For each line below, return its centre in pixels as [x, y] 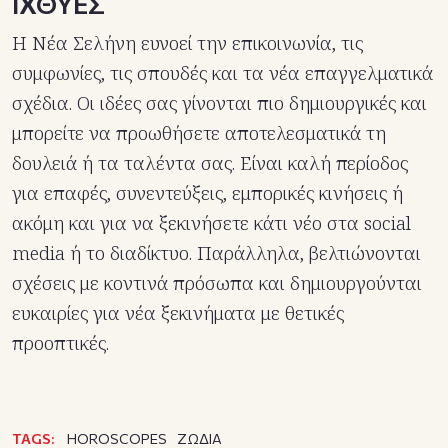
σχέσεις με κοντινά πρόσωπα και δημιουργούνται [217, 283]
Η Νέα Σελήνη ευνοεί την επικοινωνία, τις [187, 43]
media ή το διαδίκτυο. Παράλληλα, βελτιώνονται [216, 253]
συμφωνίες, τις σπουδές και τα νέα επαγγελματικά [222, 73]
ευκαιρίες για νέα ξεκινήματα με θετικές [178, 313]
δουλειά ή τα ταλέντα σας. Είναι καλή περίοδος [210, 163]
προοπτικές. [60, 343]
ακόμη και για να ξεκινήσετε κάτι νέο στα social [211, 223]
